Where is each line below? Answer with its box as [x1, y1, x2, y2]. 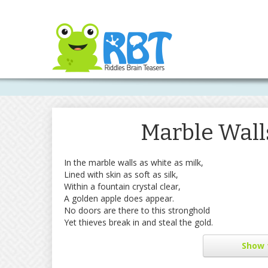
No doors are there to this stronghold [64, 205, 210, 216]
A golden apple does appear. [64, 193, 174, 204]
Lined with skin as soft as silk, [64, 169, 178, 180]
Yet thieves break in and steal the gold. [64, 217, 213, 228]
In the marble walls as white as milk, [64, 157, 203, 168]
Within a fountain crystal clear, [64, 181, 181, 192]
